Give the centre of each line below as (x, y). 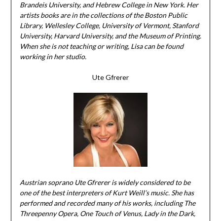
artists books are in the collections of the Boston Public (103, 15)
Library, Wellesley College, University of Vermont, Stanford (109, 26)
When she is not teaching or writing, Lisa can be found (101, 46)
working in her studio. (54, 57)
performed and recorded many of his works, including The (107, 203)
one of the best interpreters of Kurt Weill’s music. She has (107, 193)
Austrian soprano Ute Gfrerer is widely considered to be (105, 183)
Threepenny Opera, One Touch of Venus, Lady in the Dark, (107, 214)
